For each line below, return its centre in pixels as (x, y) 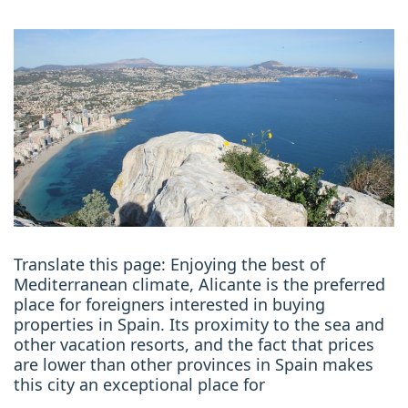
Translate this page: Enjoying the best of (169, 264)
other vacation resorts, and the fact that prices (194, 344)
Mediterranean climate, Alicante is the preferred (199, 284)
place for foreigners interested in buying (169, 304)
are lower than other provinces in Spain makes (194, 364)
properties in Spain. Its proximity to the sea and (199, 324)
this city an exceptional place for (139, 384)
